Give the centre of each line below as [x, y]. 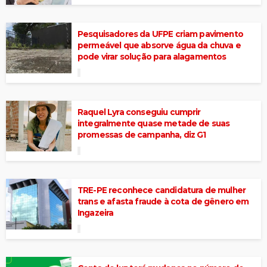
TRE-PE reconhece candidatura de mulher [162, 190]
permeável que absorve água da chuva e [159, 45]
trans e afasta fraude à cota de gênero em [163, 201]
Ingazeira [96, 212]
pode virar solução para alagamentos [152, 56]
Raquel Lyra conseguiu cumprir [139, 112]
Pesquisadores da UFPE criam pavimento [160, 34]
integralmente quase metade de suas [154, 123]
